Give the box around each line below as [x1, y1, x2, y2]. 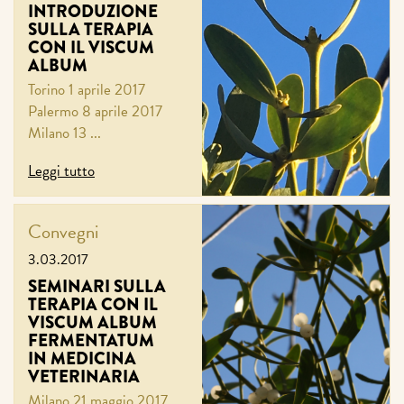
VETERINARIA [28, 364, 140, 390]
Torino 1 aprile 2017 [28, 78, 145, 102]
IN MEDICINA [28, 346, 136, 372]
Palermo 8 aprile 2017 [28, 100, 162, 124]
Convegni [28, 217, 98, 247]
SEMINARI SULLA [28, 274, 166, 299]
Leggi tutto [28, 160, 95, 183]
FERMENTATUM [28, 328, 154, 353]
